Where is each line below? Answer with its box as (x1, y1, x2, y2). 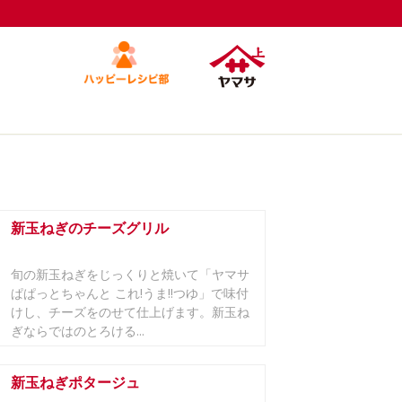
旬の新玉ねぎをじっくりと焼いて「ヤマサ (11, 266, 249, 283)
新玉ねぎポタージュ (11, 372, 140, 392)
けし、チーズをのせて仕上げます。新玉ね (11, 303, 249, 320)
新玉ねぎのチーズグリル (11, 218, 169, 238)
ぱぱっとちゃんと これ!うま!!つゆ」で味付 (11, 284, 249, 301)
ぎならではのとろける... (11, 322, 144, 339)
